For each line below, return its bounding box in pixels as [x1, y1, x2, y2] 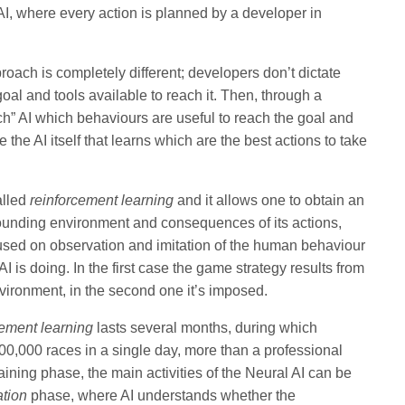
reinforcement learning [30, 193, 178, 208]
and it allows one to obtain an [177, 193, 365, 208]
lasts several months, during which [97, 320, 318, 335]
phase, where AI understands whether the [31, 388, 297, 403]
